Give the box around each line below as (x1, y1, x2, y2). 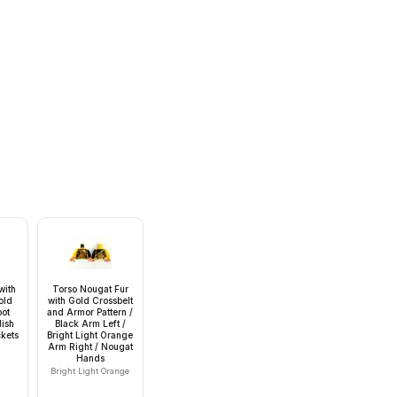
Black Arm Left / (54, 318, 126, 330)
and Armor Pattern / (47, 307, 134, 318)
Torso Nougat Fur (51, 284, 128, 295)
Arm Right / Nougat (47, 341, 133, 353)
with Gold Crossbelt (47, 295, 133, 307)
